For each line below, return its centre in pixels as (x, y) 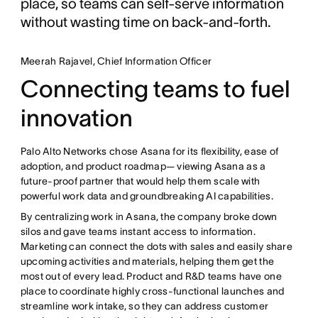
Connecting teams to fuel (155, 89)
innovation (76, 118)
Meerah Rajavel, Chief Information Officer (116, 61)
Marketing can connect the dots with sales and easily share (156, 246)
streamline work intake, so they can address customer (144, 306)
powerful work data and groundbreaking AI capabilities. (148, 196)
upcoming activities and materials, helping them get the (147, 261)
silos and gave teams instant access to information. (138, 231)
